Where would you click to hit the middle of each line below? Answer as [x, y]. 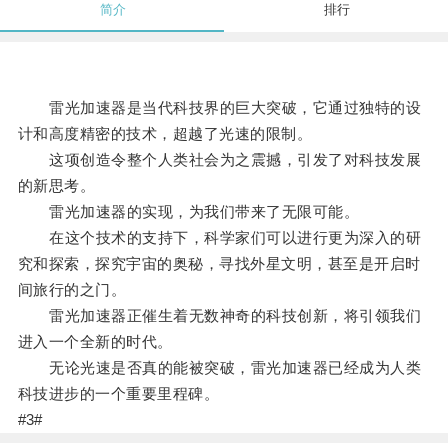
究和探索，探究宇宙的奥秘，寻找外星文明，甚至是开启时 [219, 264]
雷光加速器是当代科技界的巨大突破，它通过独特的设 [219, 108]
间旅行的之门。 [72, 290]
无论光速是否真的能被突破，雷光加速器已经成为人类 [219, 368]
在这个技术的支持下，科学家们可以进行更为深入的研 [219, 238]
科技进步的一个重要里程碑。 [118, 394]
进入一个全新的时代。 [95, 342]
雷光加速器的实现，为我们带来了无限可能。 [188, 212]
